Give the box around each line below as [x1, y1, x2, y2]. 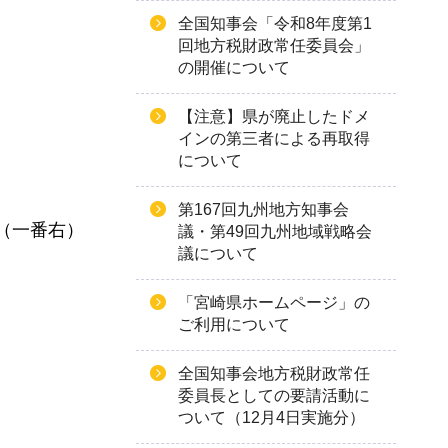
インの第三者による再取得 [178, 130, 370, 147]
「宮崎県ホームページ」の [178, 294, 370, 311]
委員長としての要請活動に [178, 387, 370, 404]
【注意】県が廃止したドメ [178, 108, 370, 125]
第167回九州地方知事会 [178, 201, 349, 218]
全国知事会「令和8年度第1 [178, 15, 372, 32]
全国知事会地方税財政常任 [178, 365, 370, 382]
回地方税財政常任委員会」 [178, 37, 370, 54]
